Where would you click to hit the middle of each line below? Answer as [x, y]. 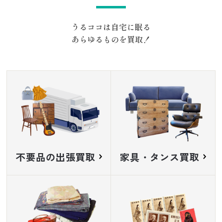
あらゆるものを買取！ [111, 39]
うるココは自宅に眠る [111, 27]
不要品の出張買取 [55, 157]
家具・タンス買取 [159, 157]
